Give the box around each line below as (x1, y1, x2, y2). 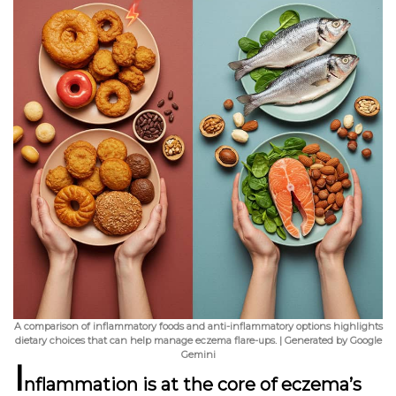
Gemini (180, 348, 216, 361)
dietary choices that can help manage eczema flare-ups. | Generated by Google (14, 334, 382, 346)
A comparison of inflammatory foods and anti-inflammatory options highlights (13, 320, 383, 332)
